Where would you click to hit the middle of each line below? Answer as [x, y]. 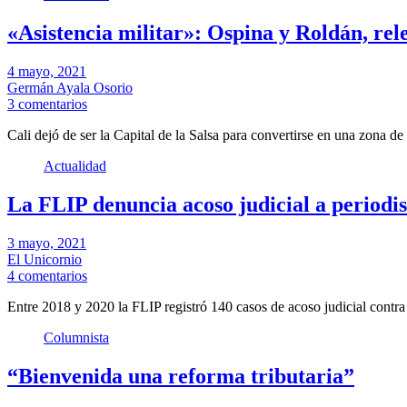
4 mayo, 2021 [47, 72]
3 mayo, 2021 [47, 243]
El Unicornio [45, 259]
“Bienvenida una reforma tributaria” [181, 376]
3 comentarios [47, 104]
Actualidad [75, 166]
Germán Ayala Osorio [70, 88]
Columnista [76, 337]
